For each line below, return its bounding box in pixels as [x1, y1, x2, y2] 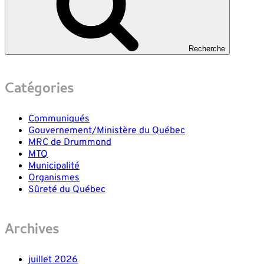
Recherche [189, 44, 225, 54]
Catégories [5, 78, 74, 102]
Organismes [28, 172, 80, 184]
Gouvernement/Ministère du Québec [28, 125, 185, 137]
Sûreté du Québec [28, 184, 105, 196]
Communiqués [28, 113, 90, 126]
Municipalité [28, 160, 80, 173]
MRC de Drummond [28, 137, 111, 149]
